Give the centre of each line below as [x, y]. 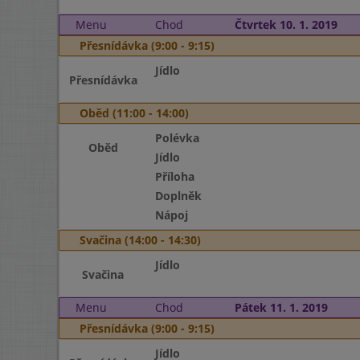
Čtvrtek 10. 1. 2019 [286, 25]
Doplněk [178, 196]
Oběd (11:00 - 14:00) [134, 113]
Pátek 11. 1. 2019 [281, 307]
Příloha [174, 176]
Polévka [177, 138]
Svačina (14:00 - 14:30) [140, 240]
